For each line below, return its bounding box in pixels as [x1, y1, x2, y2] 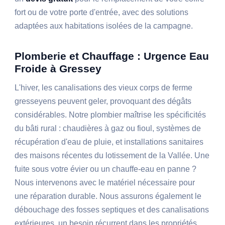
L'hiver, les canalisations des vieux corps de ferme [15, 83, 193, 92]
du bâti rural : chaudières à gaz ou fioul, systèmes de [15, 124, 201, 133]
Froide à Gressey [15, 63, 102, 75]
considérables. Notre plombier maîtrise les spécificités [15, 110, 206, 120]
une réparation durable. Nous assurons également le [15, 192, 202, 201]
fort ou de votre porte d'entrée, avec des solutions [15, 8, 189, 17]
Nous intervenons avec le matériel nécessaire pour [15, 178, 195, 187]
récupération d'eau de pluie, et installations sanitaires [15, 138, 204, 147]
